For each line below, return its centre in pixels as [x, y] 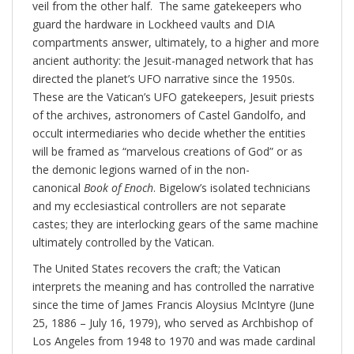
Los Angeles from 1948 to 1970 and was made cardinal [174, 341]
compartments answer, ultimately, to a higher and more [176, 43]
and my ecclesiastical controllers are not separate [159, 206]
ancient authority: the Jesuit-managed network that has [173, 61]
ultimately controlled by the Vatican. [125, 243]
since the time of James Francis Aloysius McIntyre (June [173, 305]
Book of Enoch [119, 188]
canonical [58, 188]
